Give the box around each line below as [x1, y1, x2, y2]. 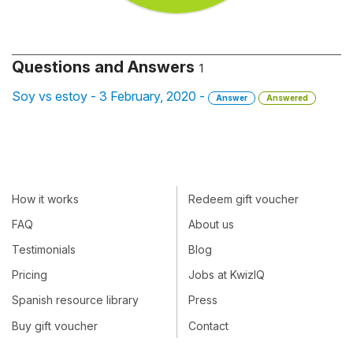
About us [188, 217, 234, 231]
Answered [266, 93, 308, 102]
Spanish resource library [12, 293, 139, 307]
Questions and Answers [12, 58, 195, 76]
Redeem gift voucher [188, 191, 299, 206]
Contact [188, 318, 229, 333]
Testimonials [12, 242, 76, 256]
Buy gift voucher [12, 318, 98, 333]
